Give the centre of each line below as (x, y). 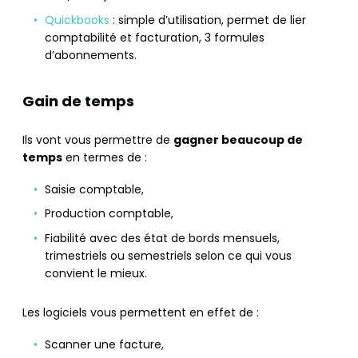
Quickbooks (79, 20)
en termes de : (105, 157)
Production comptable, (109, 214)
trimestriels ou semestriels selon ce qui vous (168, 255)
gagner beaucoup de (238, 139)
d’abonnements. (91, 55)
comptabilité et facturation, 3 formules (155, 37)
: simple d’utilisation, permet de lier (209, 20)
